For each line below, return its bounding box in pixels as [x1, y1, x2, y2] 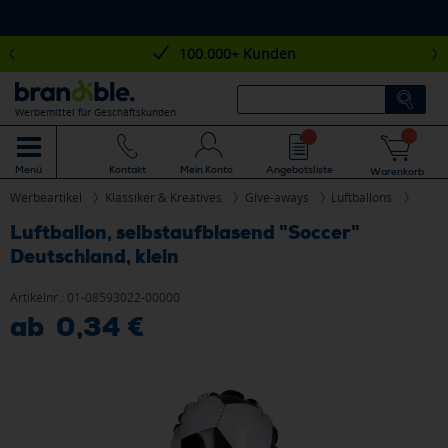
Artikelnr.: [10, 289, 67, 307]
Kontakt [108, 163, 146, 176]
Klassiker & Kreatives [104, 189, 222, 206]
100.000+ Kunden [178, 44, 296, 63]
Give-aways [244, 189, 309, 206]
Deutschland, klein [10, 245, 179, 268]
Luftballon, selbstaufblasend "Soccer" [10, 221, 360, 244]
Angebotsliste [266, 162, 334, 176]
